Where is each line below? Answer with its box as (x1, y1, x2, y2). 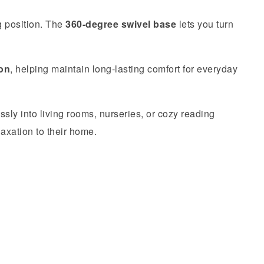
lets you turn (176, 16, 233, 31)
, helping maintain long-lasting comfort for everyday (10, 61, 237, 75)
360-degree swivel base (65, 16, 176, 31)
